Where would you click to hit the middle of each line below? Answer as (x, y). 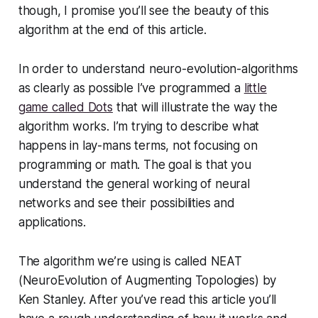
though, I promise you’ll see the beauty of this (143, 10)
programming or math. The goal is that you (135, 164)
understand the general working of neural (134, 183)
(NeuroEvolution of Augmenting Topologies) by (147, 280)
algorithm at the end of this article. (112, 29)
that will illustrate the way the (195, 107)
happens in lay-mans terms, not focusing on (138, 145)
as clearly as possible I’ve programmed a (131, 88)
